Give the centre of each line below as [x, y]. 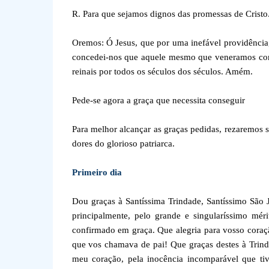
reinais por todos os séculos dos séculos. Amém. [162, 71]
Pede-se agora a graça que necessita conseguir [158, 100]
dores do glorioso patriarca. [123, 144]
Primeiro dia [97, 172]
